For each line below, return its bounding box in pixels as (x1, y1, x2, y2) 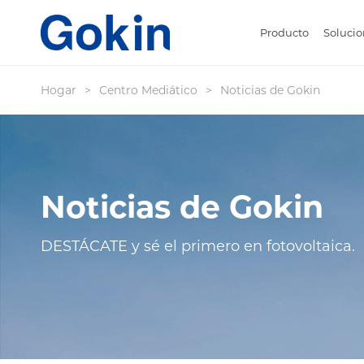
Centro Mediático (99, 83, 197, 97)
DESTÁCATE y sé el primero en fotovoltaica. (41, 237, 355, 256)
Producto (260, 26, 309, 39)
